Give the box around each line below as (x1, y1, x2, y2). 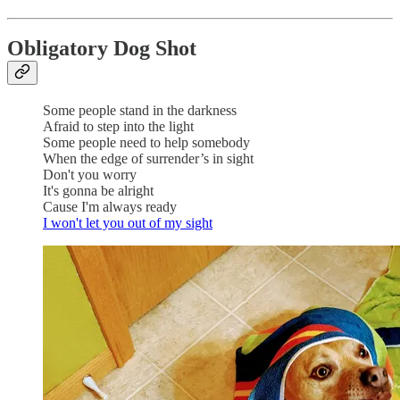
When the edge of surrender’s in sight (43, 151, 254, 167)
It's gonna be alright (43, 183, 154, 199)
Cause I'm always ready (43, 199, 177, 215)
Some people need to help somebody (43, 135, 250, 151)
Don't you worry (43, 167, 137, 183)
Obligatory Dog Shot (7, 37, 196, 61)
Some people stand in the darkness (43, 103, 237, 119)
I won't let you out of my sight (43, 215, 212, 231)
